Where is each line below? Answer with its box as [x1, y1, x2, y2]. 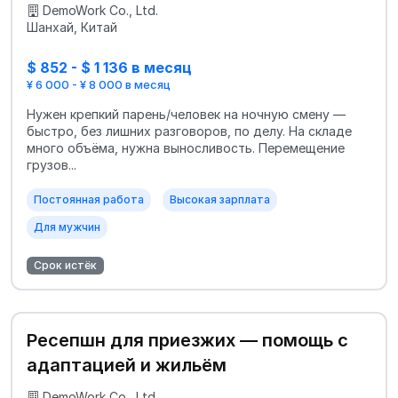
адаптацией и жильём [27, 354, 227, 377]
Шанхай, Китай [27, 19, 117, 35]
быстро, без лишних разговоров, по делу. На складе [27, 123, 352, 139]
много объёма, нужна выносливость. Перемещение [27, 140, 345, 156]
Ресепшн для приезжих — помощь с [27, 330, 348, 352]
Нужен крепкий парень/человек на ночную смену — [27, 107, 346, 123]
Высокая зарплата [170, 193, 270, 207]
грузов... [27, 157, 76, 173]
